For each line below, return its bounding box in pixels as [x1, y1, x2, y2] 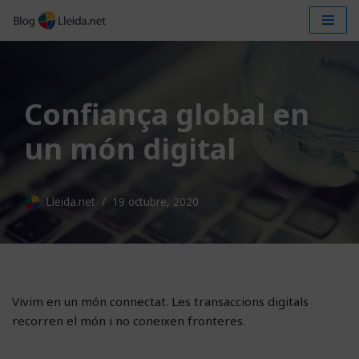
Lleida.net [46, 194, 95, 209]
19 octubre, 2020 [112, 194, 199, 209]
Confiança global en [24, 94, 309, 134]
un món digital [24, 128, 236, 168]
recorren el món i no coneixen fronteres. [12, 312, 245, 329]
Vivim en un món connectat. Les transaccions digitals [12, 292, 309, 309]
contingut [12, 74, 66, 90]
